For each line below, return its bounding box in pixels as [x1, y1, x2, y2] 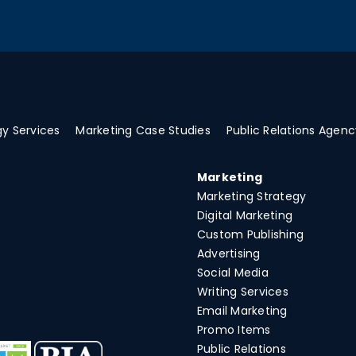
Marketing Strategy [196, 188, 307, 204]
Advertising [196, 246, 261, 261]
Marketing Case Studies [75, 122, 211, 138]
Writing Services [196, 284, 288, 300]
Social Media [196, 265, 269, 281]
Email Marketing [196, 303, 288, 319]
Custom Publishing [196, 226, 304, 242]
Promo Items [196, 322, 271, 338]
